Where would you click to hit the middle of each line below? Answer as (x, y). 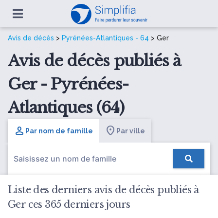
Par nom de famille (59, 131)
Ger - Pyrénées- (68, 84)
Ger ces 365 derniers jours (69, 204)
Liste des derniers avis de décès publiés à (103, 190)
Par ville (131, 131)
